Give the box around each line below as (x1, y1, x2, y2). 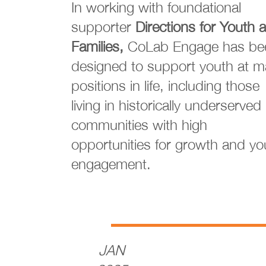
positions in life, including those (71, 77, 259, 94)
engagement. (71, 156, 151, 172)
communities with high (71, 116, 207, 133)
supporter (71, 18, 135, 35)
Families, (71, 38, 128, 55)
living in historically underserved (71, 97, 261, 113)
